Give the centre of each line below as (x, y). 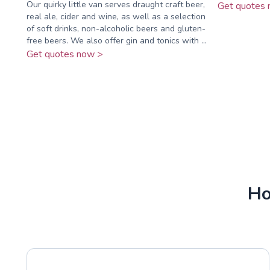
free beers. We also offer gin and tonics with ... (117, 40)
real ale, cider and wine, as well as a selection (116, 16)
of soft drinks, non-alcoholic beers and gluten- (116, 28)
